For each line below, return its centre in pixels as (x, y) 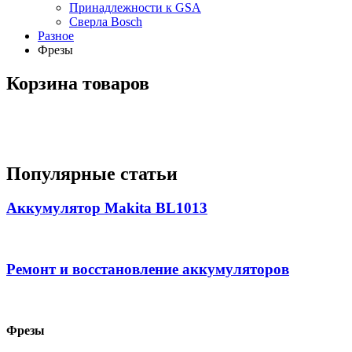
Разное (56, 35)
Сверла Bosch (106, 21)
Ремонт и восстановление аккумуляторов (148, 269)
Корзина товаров (78, 83)
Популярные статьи (92, 173)
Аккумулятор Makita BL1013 (107, 208)
